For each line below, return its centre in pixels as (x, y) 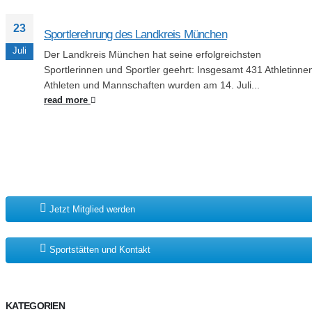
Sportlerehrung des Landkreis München (135, 35)
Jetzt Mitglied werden (91, 209)
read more (67, 101)
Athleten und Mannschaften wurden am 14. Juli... (152, 85)
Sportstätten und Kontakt (99, 250)
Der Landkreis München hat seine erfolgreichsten (153, 55)
